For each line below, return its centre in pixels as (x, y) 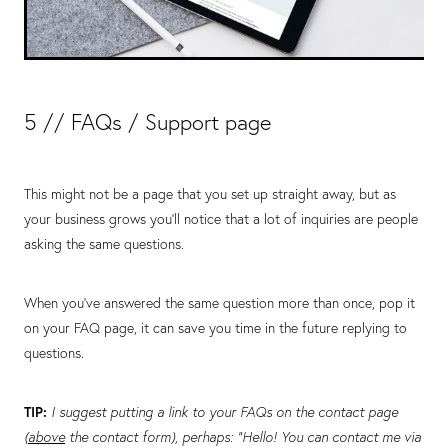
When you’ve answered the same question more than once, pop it (219, 303)
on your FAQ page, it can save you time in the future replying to (215, 328)
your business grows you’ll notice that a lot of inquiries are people (221, 219)
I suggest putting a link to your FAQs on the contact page (224, 412)
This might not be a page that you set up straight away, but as (210, 194)
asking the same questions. (104, 244)
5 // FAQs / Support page (147, 123)
